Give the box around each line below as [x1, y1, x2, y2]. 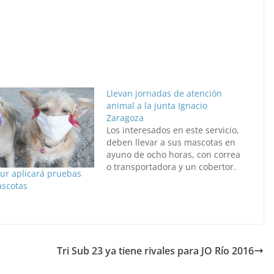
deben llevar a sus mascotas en [106, 136, 235, 148]
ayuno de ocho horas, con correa [106, 149, 240, 160]
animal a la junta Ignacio [106, 100, 207, 111]
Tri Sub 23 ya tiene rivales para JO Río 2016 [57, 244, 254, 258]
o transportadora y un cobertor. [106, 161, 236, 172]
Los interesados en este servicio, [106, 124, 239, 136]
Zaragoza [106, 112, 144, 124]
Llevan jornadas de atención [106, 87, 222, 99]
